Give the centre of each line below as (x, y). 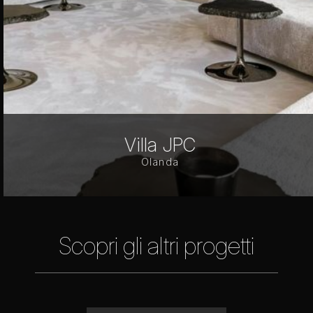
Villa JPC (145, 145)
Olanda (145, 161)
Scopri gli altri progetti (156, 246)
